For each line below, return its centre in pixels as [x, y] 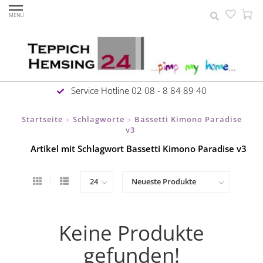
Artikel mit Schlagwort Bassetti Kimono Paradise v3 [139, 148]
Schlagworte [98, 119]
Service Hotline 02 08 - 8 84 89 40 [137, 90]
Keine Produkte [131, 232]
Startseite [42, 119]
